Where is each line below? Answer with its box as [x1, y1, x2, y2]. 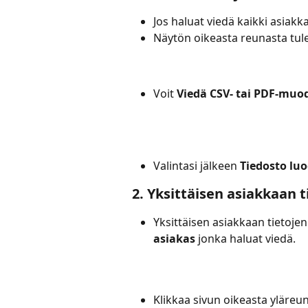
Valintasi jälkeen [153, 157, 240, 173]
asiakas [153, 231, 195, 247]
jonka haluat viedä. [195, 231, 296, 247]
